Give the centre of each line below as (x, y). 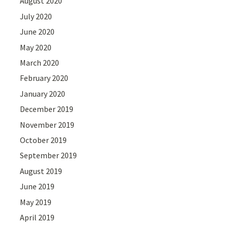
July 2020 (36, 16)
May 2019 (36, 202)
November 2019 (47, 124)
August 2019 (41, 171)
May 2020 (36, 47)
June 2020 (37, 32)
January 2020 (43, 93)
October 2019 (44, 140)
